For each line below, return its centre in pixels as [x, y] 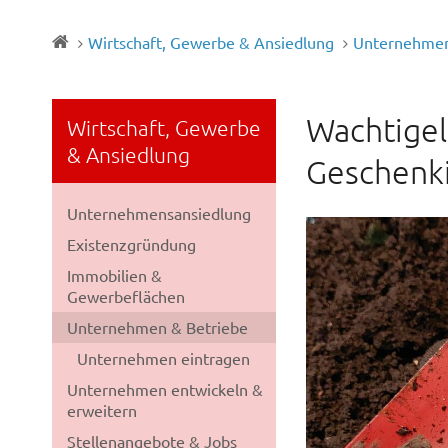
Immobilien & [114, 275]
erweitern [102, 410]
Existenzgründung [131, 244]
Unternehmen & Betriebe [157, 327]
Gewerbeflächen [126, 296]
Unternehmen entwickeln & [165, 389]
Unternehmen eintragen [163, 358]
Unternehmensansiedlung [159, 213]
